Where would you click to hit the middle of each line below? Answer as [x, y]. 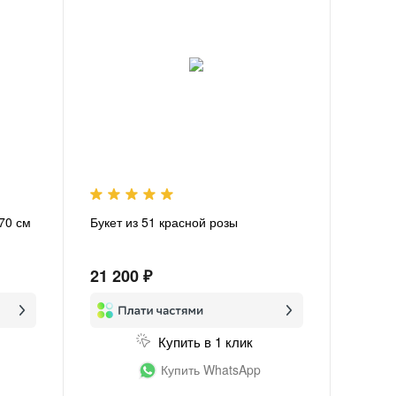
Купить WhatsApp [210, 370]
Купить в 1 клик [205, 342]
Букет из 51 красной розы [164, 222]
